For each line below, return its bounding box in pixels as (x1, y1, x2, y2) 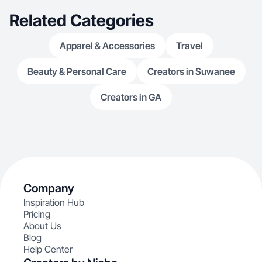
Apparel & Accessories (59, 40, 155, 51)
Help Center (23, 243, 73, 255)
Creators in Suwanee (147, 65, 235, 77)
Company (23, 181, 74, 195)
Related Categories (9, 11, 154, 30)
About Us (23, 220, 61, 232)
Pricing (23, 208, 50, 220)
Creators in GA (101, 91, 161, 103)
